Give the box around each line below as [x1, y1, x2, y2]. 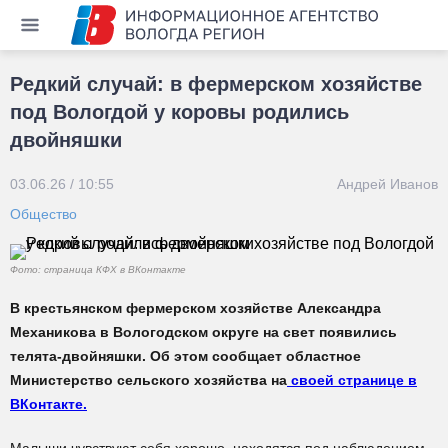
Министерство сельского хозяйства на [10, 372, 287, 388]
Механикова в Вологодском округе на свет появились [10, 324, 397, 340]
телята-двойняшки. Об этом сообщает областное [10, 348, 361, 364]
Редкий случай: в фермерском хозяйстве [10, 73, 422, 95]
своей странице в [287, 372, 417, 388]
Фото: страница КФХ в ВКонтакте [10, 264, 186, 275]
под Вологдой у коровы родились [10, 101, 349, 123]
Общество [10, 206, 77, 222]
